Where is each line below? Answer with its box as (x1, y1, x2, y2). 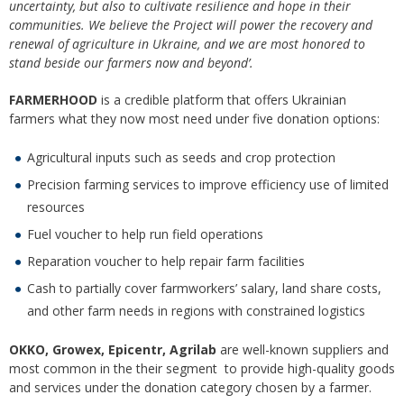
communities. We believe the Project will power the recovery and (9, 16, 372, 34)
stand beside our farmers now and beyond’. (9, 54, 253, 72)
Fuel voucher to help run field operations (27, 225, 263, 243)
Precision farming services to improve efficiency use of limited (27, 176, 389, 194)
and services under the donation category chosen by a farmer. (9, 379, 372, 397)
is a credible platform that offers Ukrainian (97, 91, 346, 109)
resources (27, 198, 85, 216)
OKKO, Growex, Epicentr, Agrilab (9, 341, 220, 359)
